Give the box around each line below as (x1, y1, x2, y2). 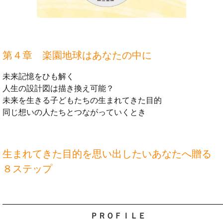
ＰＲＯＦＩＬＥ (90, 211, 146, 221)
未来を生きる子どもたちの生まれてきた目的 (2, 96, 162, 105)
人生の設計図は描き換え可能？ (2, 84, 114, 93)
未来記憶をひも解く (2, 72, 74, 81)
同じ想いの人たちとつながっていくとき (2, 108, 146, 117)
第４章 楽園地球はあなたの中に (2, 50, 152, 61)
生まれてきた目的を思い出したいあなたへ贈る (2, 148, 212, 160)
